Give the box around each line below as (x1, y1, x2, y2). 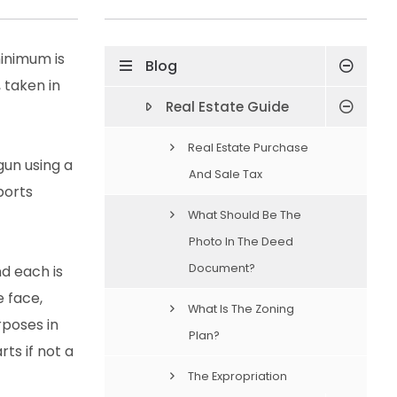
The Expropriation (187, 368, 287, 384)
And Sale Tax (188, 166, 262, 182)
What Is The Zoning (187, 300, 294, 316)
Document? (188, 260, 255, 276)
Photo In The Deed (188, 233, 293, 249)
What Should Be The (187, 206, 301, 222)
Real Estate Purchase (187, 139, 308, 155)
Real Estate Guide (165, 97, 289, 116)
